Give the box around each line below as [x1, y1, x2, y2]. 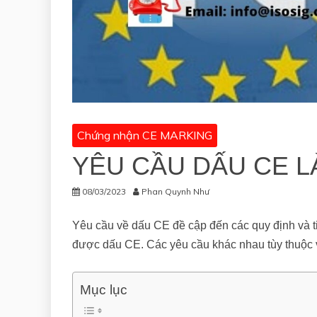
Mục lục [80, 282, 127, 298]
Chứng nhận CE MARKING [77, 128, 212, 143]
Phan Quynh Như [142, 186, 209, 197]
